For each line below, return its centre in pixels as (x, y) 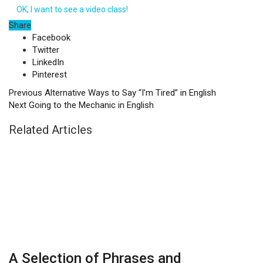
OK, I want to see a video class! (72, 9)
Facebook (51, 38)
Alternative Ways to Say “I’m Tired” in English (129, 93)
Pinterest (50, 75)
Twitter (46, 50)
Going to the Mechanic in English (90, 105)
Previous (26, 93)
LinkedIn (48, 62)
